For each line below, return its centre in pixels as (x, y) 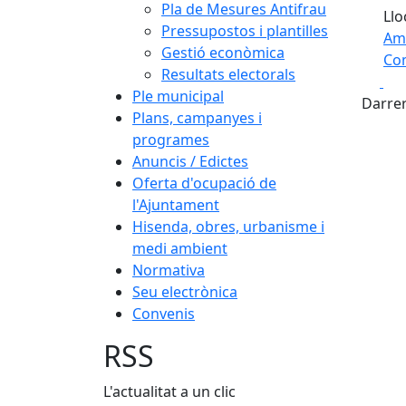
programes (171, 140)
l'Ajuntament (176, 205)
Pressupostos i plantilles (245, 31)
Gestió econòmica (223, 53)
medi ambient (180, 248)
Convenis (164, 314)
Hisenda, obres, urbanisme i (228, 227)
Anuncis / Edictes (190, 161)
